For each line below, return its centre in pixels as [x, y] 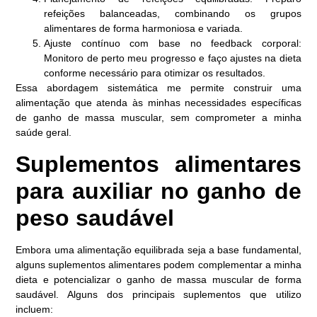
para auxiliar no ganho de [158, 191]
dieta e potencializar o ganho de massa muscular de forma [158, 279]
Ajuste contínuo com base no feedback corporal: [173, 44]
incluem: [35, 309]
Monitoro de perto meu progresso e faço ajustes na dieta [173, 58]
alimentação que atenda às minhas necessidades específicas [158, 103]
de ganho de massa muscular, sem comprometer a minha [158, 118]
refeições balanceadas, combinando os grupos [173, 14]
